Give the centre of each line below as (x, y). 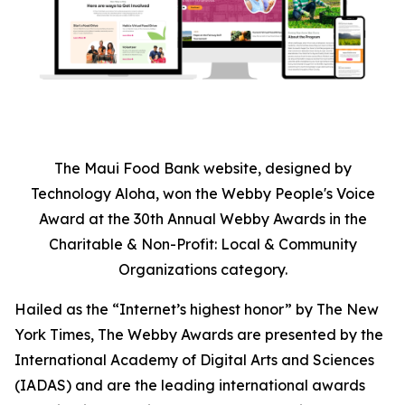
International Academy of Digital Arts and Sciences (194, 360)
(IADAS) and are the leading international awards (190, 386)
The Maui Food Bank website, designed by (202, 169)
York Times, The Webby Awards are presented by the (199, 335)
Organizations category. (202, 270)
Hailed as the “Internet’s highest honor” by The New (197, 310)
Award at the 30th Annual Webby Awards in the (202, 219)
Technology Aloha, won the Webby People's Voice (202, 194)
